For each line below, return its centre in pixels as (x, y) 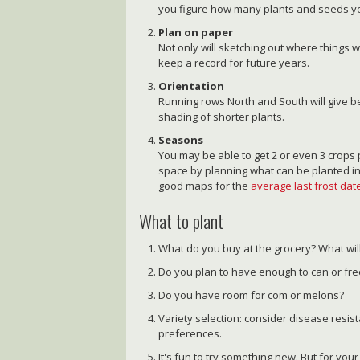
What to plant (182, 221)
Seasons (181, 140)
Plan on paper (196, 33)
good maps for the (205, 186)
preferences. (190, 333)
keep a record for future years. (234, 63)
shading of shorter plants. (222, 117)
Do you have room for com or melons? (252, 295)
